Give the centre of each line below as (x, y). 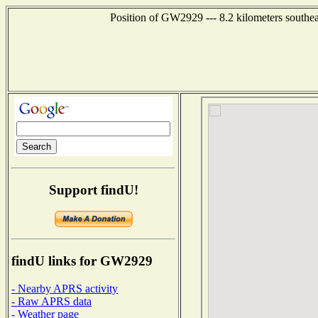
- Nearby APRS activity (65, 288)
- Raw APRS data (51, 301)
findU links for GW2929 (82, 261)
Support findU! (93, 190)
